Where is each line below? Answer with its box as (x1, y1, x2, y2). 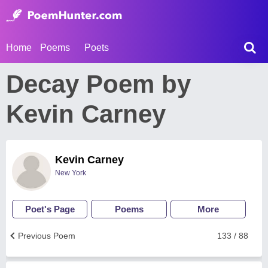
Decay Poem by (6, 70, 191, 98)
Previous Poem (18, 231, 75, 240)
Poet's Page (25, 204, 75, 214)
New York (55, 169, 86, 177)
